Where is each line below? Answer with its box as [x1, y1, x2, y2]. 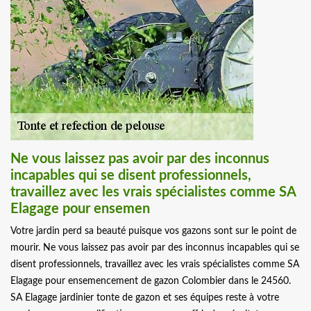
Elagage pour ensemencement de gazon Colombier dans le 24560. [10, 276, 291, 287]
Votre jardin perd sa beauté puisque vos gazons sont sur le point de [10, 226, 296, 237]
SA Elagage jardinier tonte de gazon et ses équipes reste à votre [10, 293, 279, 303]
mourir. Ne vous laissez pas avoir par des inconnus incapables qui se [10, 243, 299, 253]
